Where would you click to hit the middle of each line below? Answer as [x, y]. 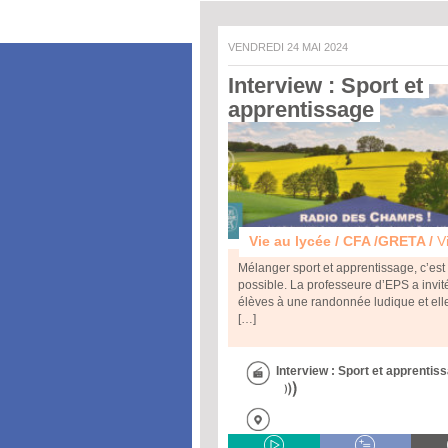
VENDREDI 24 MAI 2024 [291, 47]
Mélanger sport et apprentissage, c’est [341, 268]
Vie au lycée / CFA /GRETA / [343, 241]
